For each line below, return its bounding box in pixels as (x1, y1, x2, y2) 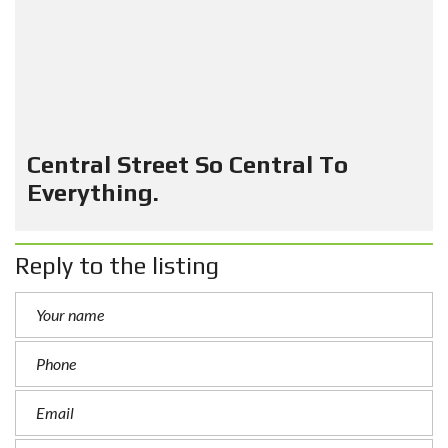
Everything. (27, 178, 159, 206)
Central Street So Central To (27, 150, 348, 178)
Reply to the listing (15, 251, 219, 279)
